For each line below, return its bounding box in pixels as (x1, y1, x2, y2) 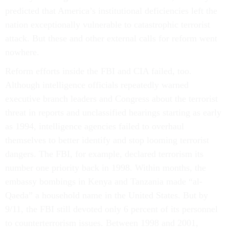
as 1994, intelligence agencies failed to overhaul (5, 121, 184, 131)
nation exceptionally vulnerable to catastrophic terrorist (5, 19, 210, 30)
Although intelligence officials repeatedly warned (5, 80, 189, 90)
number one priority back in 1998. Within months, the (5, 163, 206, 173)
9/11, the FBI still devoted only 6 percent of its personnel (5, 204, 218, 214)
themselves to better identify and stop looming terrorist (5, 135, 209, 145)
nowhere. (5, 47, 39, 57)
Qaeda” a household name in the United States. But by (5, 190, 208, 200)
